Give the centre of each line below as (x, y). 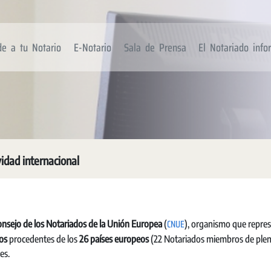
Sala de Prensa (155, 47)
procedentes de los (43, 239)
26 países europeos (114, 239)
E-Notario (92, 47)
